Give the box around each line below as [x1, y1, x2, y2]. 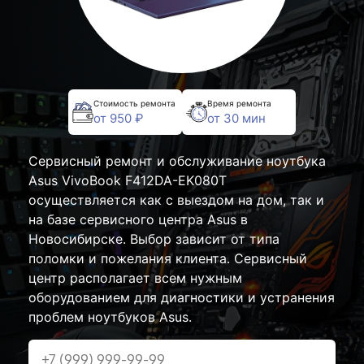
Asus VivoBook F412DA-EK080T [28, 172, 227, 188]
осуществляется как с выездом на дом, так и [28, 192, 324, 208]
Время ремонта [207, 97, 271, 108]
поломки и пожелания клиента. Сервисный [28, 250, 307, 266]
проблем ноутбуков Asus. [28, 309, 192, 325]
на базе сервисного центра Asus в [28, 211, 248, 227]
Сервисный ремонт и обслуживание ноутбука [28, 153, 326, 169]
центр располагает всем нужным [28, 270, 242, 286]
